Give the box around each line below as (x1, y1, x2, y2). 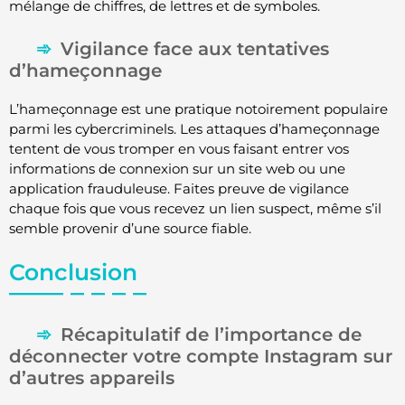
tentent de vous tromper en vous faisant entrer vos (9, 140, 349, 158)
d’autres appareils (9, 366, 174, 389)
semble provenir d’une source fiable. (9, 220, 251, 238)
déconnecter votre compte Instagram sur (9, 344, 392, 367)
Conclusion (9, 258, 137, 286)
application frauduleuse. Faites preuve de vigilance (9, 180, 349, 198)
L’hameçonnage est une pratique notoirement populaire (9, 100, 388, 118)
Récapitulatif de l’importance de (61, 323, 362, 345)
